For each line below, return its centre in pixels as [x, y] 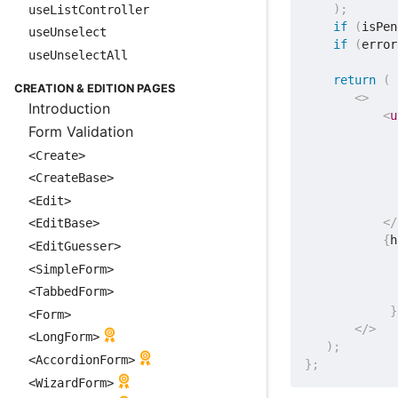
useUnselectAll [78, 55]
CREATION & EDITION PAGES [95, 89]
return [355, 80]
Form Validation [81, 131]
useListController [89, 9]
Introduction [69, 109]
